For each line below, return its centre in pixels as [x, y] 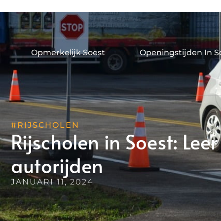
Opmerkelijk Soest [68, 52]
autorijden [57, 165]
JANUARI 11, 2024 [52, 182]
